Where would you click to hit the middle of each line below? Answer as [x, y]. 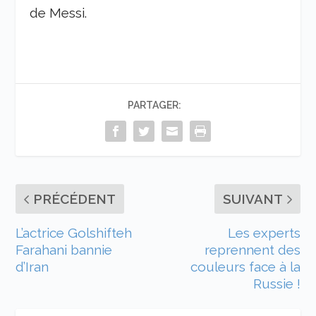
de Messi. [60, 13]
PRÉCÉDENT [75, 199]
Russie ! [276, 283]
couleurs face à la [245, 266]
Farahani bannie [64, 249]
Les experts [264, 232]
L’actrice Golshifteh [74, 232]
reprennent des [252, 249]
